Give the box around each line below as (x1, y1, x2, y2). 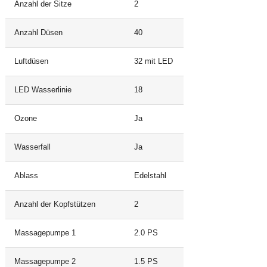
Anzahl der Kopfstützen (14, 200, 95, 209)
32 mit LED (133, 57, 173, 66)
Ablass (14, 172, 38, 181)
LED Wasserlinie (14, 86, 72, 95)
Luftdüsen (14, 57, 48, 66)
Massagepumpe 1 (14, 229, 76, 238)
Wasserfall (14, 143, 51, 152)
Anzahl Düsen (14, 29, 63, 38)
